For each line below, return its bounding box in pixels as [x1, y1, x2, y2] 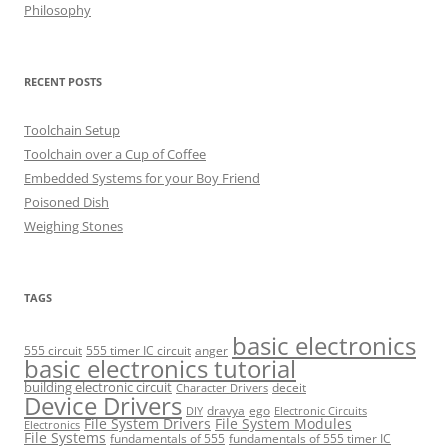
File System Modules [215, 414, 352, 434]
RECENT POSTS [24, 74, 102, 90]
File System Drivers [84, 414, 211, 434]
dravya [207, 402, 245, 420]
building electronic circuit [24, 378, 172, 397]
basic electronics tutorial [24, 352, 296, 386]
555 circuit [24, 342, 82, 360]
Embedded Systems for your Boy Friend [24, 169, 260, 188]
